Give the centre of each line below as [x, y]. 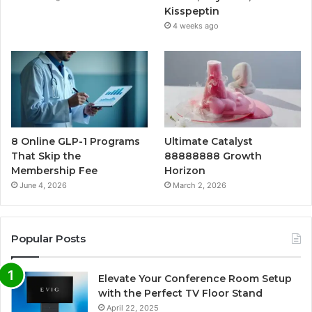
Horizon [185, 170]
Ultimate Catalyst [209, 141]
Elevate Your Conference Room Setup [195, 278]
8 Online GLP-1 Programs [76, 141]
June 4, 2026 [43, 185]
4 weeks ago [196, 25]
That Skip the [46, 156]
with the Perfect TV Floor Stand [180, 293]
